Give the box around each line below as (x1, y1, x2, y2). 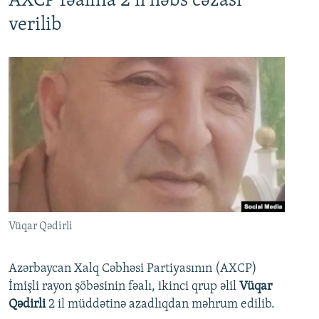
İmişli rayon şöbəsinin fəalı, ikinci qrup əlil (9, 279, 239, 293)
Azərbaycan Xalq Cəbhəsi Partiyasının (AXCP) (9, 261, 257, 276)
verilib (9, 15, 62, 35)
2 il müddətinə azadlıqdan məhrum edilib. (48, 297, 275, 311)
